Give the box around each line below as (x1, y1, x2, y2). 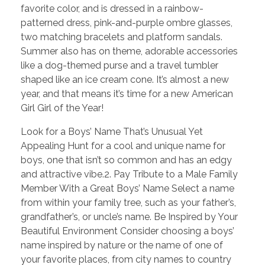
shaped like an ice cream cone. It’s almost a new (21, 74, 229, 86)
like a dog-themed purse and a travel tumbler (21, 60, 218, 72)
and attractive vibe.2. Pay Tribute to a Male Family (21, 169, 238, 180)
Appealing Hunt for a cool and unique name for (21, 140, 225, 152)
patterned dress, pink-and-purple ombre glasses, (21, 17, 232, 29)
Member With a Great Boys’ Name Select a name (21, 183, 234, 195)
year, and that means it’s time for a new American (21, 88, 233, 100)
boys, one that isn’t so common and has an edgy (21, 154, 232, 166)
